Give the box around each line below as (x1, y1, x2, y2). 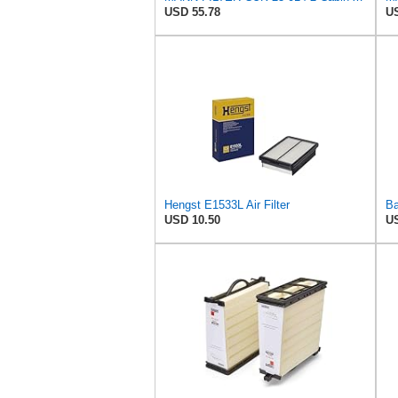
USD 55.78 (164, 5, 220, 20)
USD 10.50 (164, 213, 220, 227)
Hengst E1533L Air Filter (164, 198, 290, 212)
